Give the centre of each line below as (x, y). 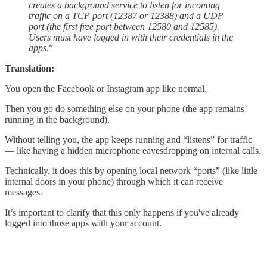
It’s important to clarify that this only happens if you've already (122, 212)
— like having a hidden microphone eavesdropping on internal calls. (133, 150)
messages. (24, 192)
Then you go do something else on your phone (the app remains (125, 108)
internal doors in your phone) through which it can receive (114, 181)
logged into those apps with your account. (83, 223)
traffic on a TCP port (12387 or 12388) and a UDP (126, 15)
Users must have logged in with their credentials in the (131, 37)
